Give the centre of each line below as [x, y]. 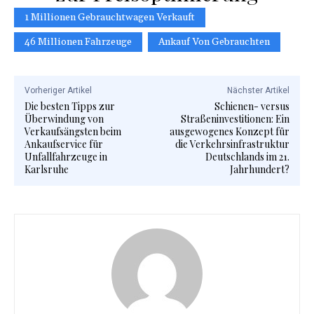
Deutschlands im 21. [247, 157]
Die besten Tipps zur [70, 107]
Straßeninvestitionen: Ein [235, 119]
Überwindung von [64, 119]
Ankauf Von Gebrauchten [214, 42]
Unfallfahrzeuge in [66, 157]
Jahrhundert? [259, 170]
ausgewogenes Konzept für [229, 132]
